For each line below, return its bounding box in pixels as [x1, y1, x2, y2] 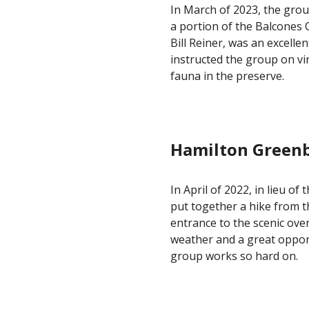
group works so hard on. [170, 248, 298, 263]
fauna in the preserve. [170, 68, 290, 83]
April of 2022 [183, 182, 249, 197]
